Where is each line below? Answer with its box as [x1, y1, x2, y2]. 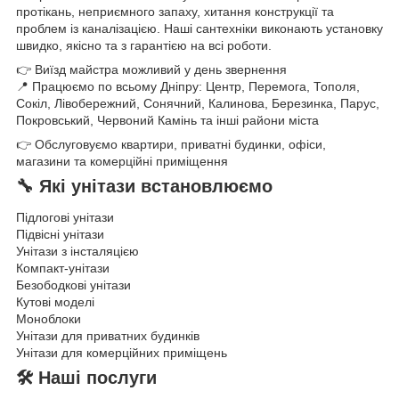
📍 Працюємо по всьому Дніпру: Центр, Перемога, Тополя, [16, 78, 360, 94]
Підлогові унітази [16, 210, 114, 225]
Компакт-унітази [16, 261, 110, 276]
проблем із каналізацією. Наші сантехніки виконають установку [16, 20, 383, 36]
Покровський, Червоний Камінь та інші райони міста [16, 112, 319, 127]
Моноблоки [16, 312, 81, 327]
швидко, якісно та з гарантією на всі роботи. [16, 37, 272, 53]
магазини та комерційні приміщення [16, 153, 228, 168]
